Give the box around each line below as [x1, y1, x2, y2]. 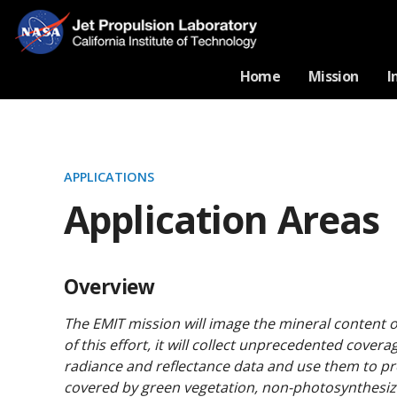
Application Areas [64, 193, 380, 245]
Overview [64, 272, 155, 300]
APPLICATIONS [64, 167, 154, 185]
